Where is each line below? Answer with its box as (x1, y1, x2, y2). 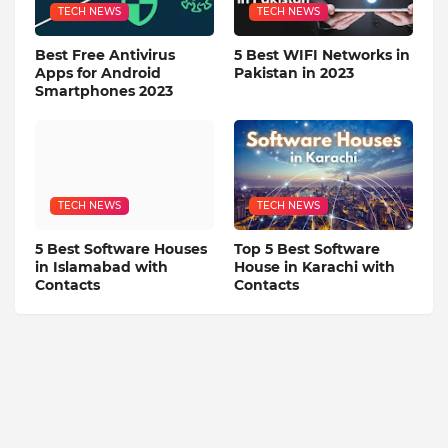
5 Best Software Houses (35, 240, 207, 259)
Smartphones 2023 (35, 82, 173, 101)
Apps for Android (35, 64, 161, 83)
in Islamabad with (35, 258, 168, 277)
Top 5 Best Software (234, 240, 380, 259)
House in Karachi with (234, 258, 395, 277)
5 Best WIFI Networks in (234, 46, 410, 65)
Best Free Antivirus (35, 46, 175, 65)
